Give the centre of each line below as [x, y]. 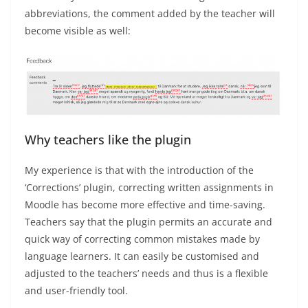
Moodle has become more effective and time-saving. [145, 205]
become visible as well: [78, 31]
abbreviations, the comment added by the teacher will [150, 14]
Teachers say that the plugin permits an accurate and [148, 222]
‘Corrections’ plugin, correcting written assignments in [149, 188]
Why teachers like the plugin [108, 140]
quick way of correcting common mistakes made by [142, 239]
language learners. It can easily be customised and [142, 256]
